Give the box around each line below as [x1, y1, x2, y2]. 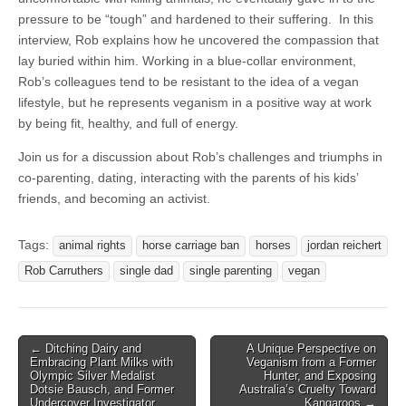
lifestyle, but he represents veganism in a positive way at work [18, 95, 372, 111]
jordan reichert [307, 239, 382, 253]
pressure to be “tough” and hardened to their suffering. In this [18, 12, 373, 27]
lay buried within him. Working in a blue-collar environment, [18, 53, 356, 69]
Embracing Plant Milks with [30, 355, 173, 370]
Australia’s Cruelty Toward [239, 382, 376, 397]
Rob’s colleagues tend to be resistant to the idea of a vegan [18, 74, 359, 90]
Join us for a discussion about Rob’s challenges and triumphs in [18, 150, 382, 165]
